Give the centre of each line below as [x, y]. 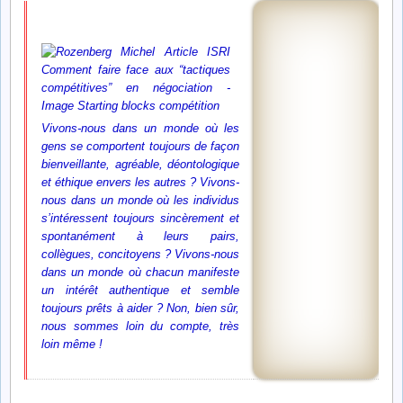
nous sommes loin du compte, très [140, 326]
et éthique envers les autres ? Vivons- [140, 182]
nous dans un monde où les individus [140, 200]
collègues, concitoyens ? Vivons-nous [140, 254]
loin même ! [72, 344]
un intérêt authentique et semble [140, 290]
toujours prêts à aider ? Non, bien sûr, [140, 308]
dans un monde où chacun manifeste [140, 272]
